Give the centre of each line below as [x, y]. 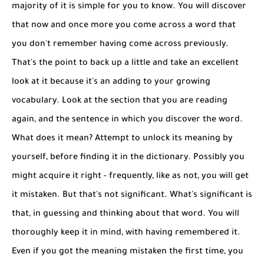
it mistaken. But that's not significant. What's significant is [132, 195]
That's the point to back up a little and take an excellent [125, 63]
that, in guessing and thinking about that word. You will [126, 214]
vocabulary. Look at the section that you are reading [120, 101]
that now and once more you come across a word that [124, 26]
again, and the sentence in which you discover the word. [127, 120]
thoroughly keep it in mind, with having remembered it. [126, 233]
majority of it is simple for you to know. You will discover [129, 7]
